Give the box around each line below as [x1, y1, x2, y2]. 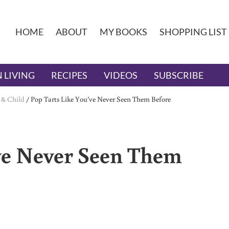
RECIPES [51, 70, 87, 81]
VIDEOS [104, 70, 138, 81]
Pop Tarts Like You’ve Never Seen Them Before [31, 94, 171, 104]
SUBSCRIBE [154, 70, 203, 81]
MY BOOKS [99, 26, 147, 38]
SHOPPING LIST [159, 26, 227, 38]
